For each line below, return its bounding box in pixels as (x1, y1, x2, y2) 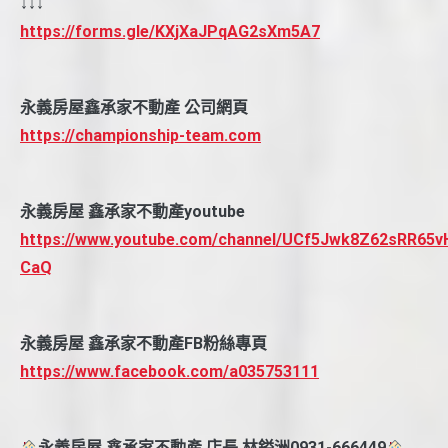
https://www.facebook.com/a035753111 (20, 362, 319, 382)
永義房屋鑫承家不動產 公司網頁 (20, 98, 248, 118)
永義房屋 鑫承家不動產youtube (20, 202, 245, 222)
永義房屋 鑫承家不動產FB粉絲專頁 (20, 334, 267, 354)
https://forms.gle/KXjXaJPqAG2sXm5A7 (20, 22, 320, 42)
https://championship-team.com (20, 126, 261, 146)
